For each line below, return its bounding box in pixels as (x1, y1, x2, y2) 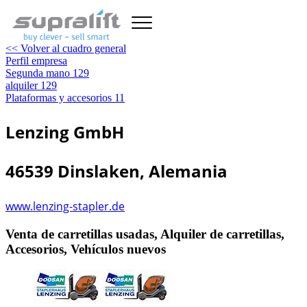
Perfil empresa (5, 55, 67, 66)
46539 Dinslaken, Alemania (5, 160, 228, 182)
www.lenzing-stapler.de (5, 199, 125, 214)
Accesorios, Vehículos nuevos (5, 241, 166, 256)
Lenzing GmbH (5, 121, 124, 143)
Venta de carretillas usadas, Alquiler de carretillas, (5, 226, 284, 241)
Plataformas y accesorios (5, 92, 112, 103)
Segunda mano (5, 67, 70, 79)
